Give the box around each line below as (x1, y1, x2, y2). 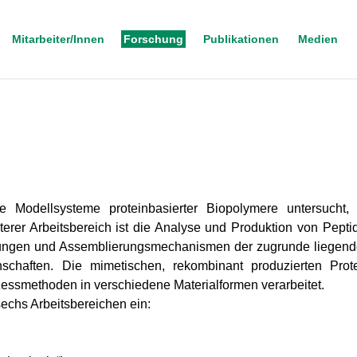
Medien (297, 33, 338, 45)
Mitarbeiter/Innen (12, 33, 105, 45)
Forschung (124, 33, 184, 45)
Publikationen (202, 33, 279, 45)
